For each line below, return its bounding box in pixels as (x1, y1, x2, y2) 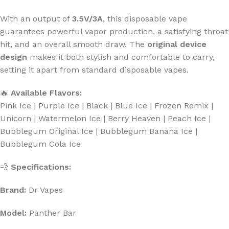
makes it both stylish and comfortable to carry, (27, 52, 215, 62)
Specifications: (11, 162, 71, 172)
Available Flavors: (11, 87, 82, 98)
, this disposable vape (103, 13, 187, 24)
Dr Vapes (26, 185, 63, 195)
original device (147, 39, 207, 49)
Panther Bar (27, 208, 76, 218)
